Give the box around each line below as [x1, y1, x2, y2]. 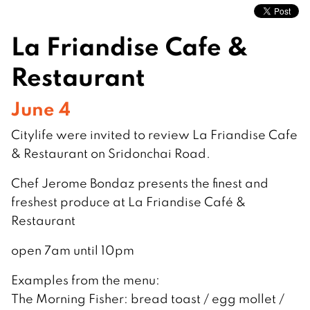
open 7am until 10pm [11, 241, 134, 258]
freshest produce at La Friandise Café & [11, 193, 246, 210]
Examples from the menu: [11, 271, 160, 288]
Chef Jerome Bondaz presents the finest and [11, 174, 268, 191]
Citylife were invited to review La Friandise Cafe [11, 126, 298, 143]
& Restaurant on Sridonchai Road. [11, 145, 210, 161]
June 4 [11, 95, 71, 120]
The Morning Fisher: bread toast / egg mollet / [11, 290, 284, 307]
